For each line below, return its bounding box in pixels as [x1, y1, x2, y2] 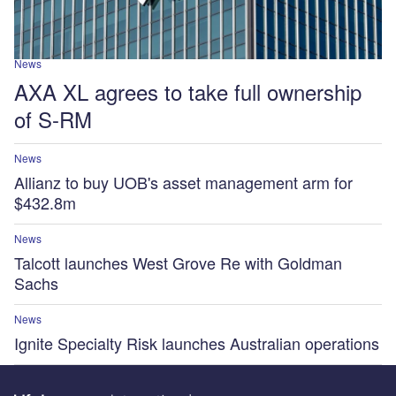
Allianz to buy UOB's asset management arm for [14, 170, 353, 194]
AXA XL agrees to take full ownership [14, 75, 362, 107]
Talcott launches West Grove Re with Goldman [14, 250, 342, 274]
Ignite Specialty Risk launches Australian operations [14, 331, 379, 355]
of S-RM [14, 103, 92, 134]
